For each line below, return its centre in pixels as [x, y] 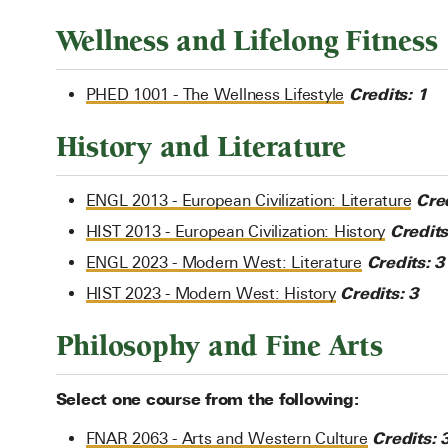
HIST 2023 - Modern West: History [210, 293]
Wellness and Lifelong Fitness [246, 41]
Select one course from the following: [207, 399]
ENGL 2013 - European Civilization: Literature [248, 200]
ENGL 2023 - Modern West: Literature [223, 262]
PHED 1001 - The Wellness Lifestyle [214, 94]
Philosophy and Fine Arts [219, 346]
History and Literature [200, 147]
